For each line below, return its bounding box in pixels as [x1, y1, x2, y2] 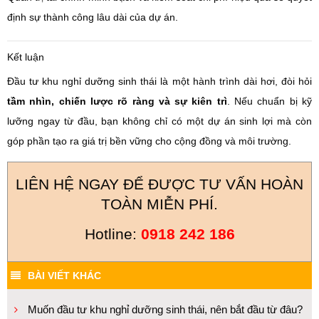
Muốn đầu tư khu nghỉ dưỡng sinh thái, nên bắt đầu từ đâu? [28, 303, 303, 315]
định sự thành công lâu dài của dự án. [7, 11, 178, 23]
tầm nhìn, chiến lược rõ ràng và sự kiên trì [7, 95, 227, 107]
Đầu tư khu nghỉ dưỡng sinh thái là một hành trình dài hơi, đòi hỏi [7, 75, 312, 87]
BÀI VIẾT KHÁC [28, 270, 101, 281]
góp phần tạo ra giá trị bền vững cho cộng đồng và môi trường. [7, 135, 291, 147]
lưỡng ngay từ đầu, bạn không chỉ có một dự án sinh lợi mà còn [7, 115, 312, 127]
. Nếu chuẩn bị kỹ [226, 95, 313, 107]
